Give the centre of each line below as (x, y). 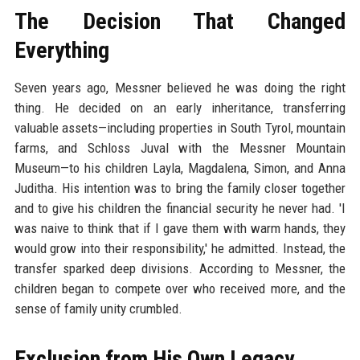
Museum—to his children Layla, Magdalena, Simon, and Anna (180, 168)
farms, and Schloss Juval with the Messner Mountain (180, 148)
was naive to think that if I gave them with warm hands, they (180, 229)
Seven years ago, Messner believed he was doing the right (180, 88)
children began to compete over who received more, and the (180, 289)
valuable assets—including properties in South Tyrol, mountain (180, 128)
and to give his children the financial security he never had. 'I (180, 209)
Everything (61, 51)
